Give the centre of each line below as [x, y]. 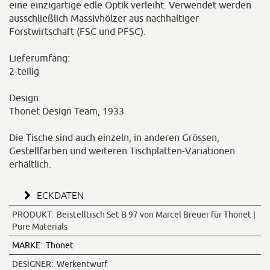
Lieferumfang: [39, 58]
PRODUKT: [33, 215]
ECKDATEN [59, 196]
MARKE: [27, 246]
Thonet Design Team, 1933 [67, 111]
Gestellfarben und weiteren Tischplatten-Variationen [122, 151]
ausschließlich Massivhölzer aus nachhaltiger [104, 18]
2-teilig [24, 71]
